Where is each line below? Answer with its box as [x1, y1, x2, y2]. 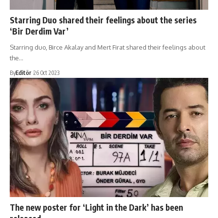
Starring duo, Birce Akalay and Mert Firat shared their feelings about [10, 43, 205, 51]
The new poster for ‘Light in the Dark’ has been [10, 201, 183, 213]
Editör [16, 69, 31, 76]
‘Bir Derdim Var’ [10, 25, 69, 36]
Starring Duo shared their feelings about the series [10, 14, 197, 25]
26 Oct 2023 [34, 69, 59, 76]
